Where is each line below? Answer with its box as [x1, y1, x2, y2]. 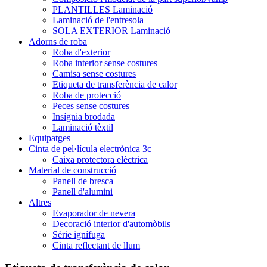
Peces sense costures [52, 100, 129, 111]
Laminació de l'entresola [52, 14, 144, 25]
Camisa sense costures [52, 68, 136, 79]
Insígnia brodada [52, 111, 115, 122]
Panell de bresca [52, 175, 113, 186]
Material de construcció [29, 164, 116, 175]
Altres [29, 197, 51, 207]
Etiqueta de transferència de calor [52, 79, 177, 89]
